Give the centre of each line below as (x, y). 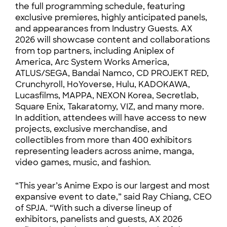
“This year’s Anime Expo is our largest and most (112, 186)
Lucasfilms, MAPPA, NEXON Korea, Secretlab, (107, 96)
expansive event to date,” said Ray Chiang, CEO (113, 197)
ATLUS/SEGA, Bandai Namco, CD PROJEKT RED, (112, 73)
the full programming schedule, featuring (100, 6)
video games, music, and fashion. (83, 162)
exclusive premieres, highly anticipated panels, (111, 17)
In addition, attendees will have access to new (111, 118)
